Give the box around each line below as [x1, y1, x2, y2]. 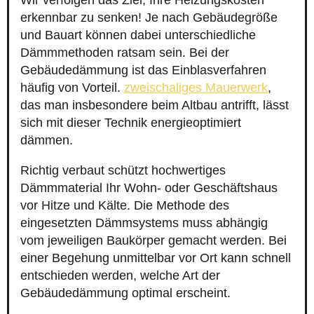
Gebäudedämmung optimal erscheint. [20, 286, 231, 301]
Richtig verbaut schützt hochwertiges [20, 163, 226, 178]
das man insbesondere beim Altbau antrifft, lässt [20, 98, 289, 113]
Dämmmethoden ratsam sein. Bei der [20, 46, 229, 60]
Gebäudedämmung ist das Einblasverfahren [20, 63, 266, 78]
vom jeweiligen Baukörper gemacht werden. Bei [20, 233, 287, 248]
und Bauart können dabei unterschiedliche [20, 28, 256, 43]
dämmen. [20, 133, 73, 148]
